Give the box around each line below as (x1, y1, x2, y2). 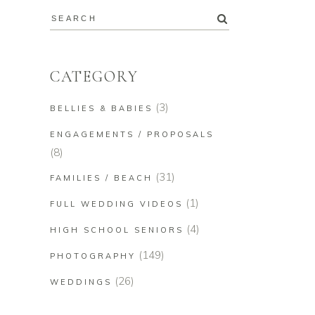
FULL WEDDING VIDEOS (50, 198, 183, 209)
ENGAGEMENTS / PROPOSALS (50, 129, 214, 139)
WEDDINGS (50, 276, 112, 287)
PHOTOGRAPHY (50, 250, 136, 261)
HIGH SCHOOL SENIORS (50, 224, 184, 235)
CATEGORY (50, 67, 139, 86)
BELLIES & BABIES (50, 103, 153, 113)
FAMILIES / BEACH (50, 172, 153, 183)
